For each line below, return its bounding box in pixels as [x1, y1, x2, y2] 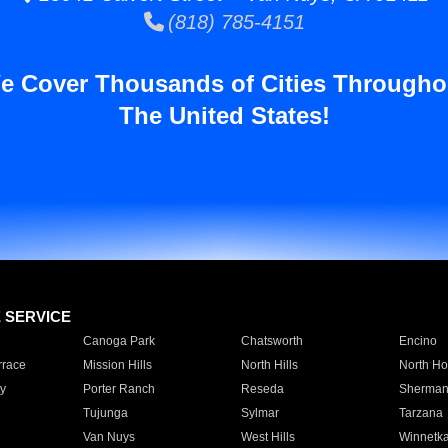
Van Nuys [82, 430, 135, 444]
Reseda [240, 382, 284, 396]
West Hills [240, 430, 295, 444]
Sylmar [240, 406, 279, 420]
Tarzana [398, 406, 443, 420]
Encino [398, 334, 437, 348]
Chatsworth [240, 334, 303, 348]
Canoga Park [82, 334, 155, 348]
